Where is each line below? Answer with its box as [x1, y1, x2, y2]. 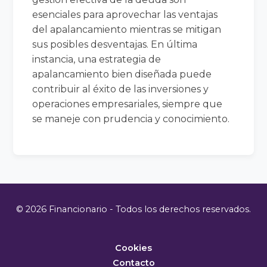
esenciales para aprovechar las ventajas [32, 8, 218, 20]
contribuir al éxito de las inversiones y [32, 83, 209, 95]
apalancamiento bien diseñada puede [32, 68, 212, 80]
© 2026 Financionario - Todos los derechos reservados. [16, 203, 251, 215]
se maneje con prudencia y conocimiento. [32, 113, 230, 125]
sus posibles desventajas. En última [32, 38, 198, 50]
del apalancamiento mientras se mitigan [32, 23, 222, 35]
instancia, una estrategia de [32, 53, 162, 65]
